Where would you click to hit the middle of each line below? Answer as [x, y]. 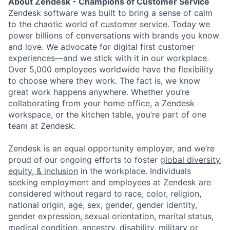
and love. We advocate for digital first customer [101, 46]
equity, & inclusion [43, 171]
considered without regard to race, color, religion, [105, 193]
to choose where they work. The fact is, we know [104, 80]
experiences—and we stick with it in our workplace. [109, 58]
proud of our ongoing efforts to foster [84, 159]
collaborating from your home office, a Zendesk [101, 103]
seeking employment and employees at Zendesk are [110, 182]
